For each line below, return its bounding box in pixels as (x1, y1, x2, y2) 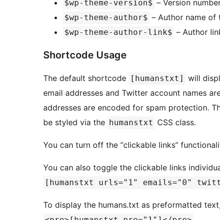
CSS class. (155, 117, 196, 128)
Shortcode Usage (43, 49, 127, 61)
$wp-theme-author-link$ (64, 27, 172, 37)
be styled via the (43, 117, 108, 128)
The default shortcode (43, 73, 129, 83)
